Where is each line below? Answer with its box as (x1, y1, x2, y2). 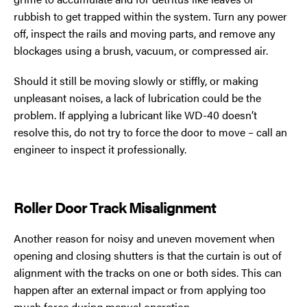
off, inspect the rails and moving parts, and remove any (14, 25, 275, 41)
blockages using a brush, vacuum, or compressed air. (14, 42, 268, 58)
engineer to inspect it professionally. (14, 141, 186, 158)
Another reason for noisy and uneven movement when (14, 230, 275, 247)
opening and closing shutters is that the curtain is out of (14, 247, 282, 264)
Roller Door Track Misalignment (14, 196, 217, 218)
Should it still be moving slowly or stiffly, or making (14, 73, 258, 89)
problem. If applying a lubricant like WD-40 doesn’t (14, 107, 257, 123)
